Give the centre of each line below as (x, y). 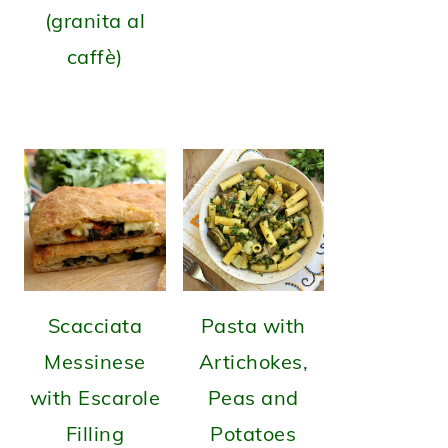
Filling (94, 433)
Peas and (253, 397)
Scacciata (94, 325)
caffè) (94, 56)
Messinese (95, 361)
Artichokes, (253, 361)
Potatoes (253, 433)
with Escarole (94, 397)
